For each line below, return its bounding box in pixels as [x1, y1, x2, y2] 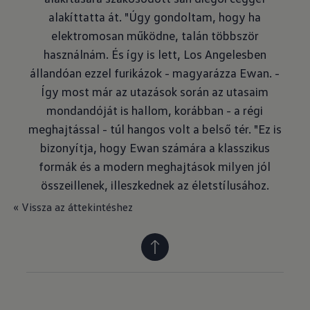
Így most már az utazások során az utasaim [41, 84, 269, 99]
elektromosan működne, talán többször [51, 28, 259, 43]
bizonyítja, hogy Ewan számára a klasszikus [39, 140, 270, 155]
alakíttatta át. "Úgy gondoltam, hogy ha [48, 9, 262, 24]
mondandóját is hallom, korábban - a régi [46, 102, 264, 118]
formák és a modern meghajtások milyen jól [39, 158, 271, 174]
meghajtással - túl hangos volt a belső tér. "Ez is [28, 121, 282, 136]
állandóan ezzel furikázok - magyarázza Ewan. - [30, 65, 280, 80]
